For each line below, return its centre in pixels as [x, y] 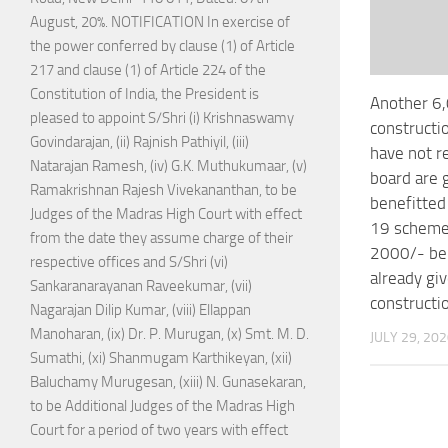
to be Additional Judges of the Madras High [162, 406]
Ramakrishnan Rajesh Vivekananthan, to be [163, 190]
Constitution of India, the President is [144, 94]
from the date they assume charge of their [161, 238]
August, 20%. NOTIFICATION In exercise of [160, 22]
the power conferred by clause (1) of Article [162, 46]
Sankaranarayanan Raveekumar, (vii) [141, 286]
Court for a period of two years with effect [159, 430]
